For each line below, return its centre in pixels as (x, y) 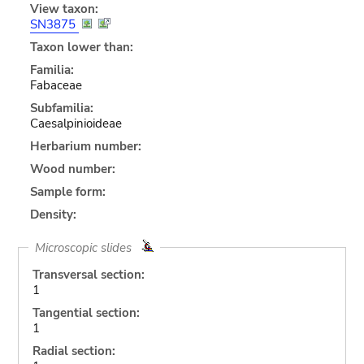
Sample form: (67, 191)
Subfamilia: (61, 108)
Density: (53, 214)
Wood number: (72, 169)
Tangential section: (86, 312)
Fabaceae (56, 85)
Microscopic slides (88, 247)
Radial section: (74, 351)
